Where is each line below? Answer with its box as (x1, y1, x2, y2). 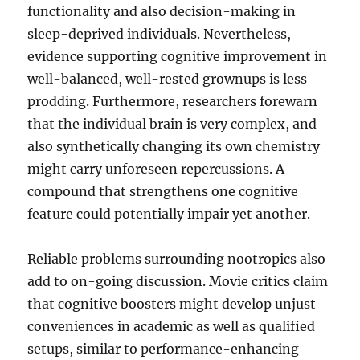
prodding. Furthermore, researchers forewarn (27, 93, 318, 109)
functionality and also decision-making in (27, 3, 297, 19)
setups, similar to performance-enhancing (27, 341, 300, 357)
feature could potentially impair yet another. (27, 206, 311, 222)
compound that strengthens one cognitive (27, 183, 299, 199)
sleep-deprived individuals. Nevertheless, (27, 26, 292, 42)
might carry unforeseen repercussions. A (27, 161, 285, 177)
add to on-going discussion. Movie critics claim (27, 273, 329, 289)
